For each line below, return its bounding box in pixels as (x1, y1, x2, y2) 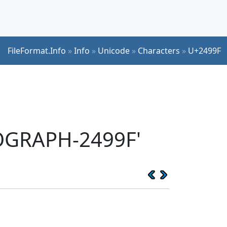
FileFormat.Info (8, 45, 66, 56)
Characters (138, 45, 180, 56)
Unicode (98, 45, 130, 56)
